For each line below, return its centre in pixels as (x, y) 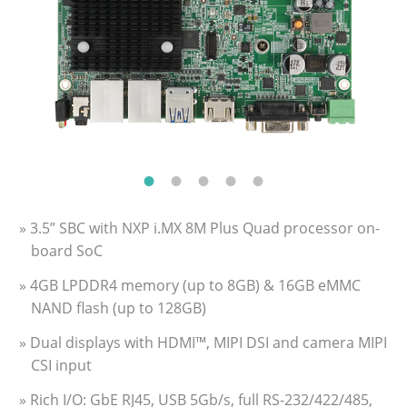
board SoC (67, 251)
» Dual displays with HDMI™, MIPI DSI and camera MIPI (203, 343)
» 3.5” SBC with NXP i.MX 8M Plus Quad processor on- (199, 228)
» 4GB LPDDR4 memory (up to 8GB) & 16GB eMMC (190, 286)
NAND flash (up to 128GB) (119, 308)
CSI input (61, 366)
